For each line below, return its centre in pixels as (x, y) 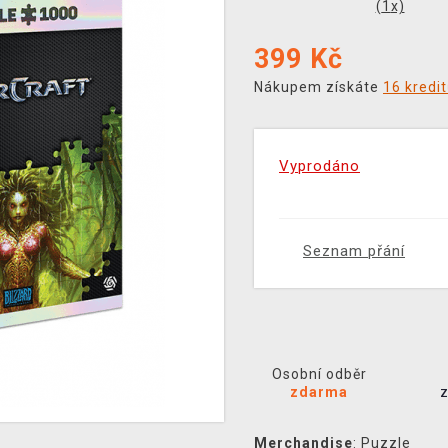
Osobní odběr (319, 374)
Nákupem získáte (318, 87)
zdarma (319, 392)
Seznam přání (354, 251)
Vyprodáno (319, 166)
